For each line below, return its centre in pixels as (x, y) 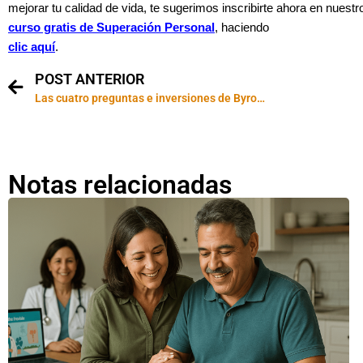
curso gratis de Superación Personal (111, 28)
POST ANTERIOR (90, 79)
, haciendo (242, 28)
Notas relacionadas (120, 185)
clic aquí (32, 47)
